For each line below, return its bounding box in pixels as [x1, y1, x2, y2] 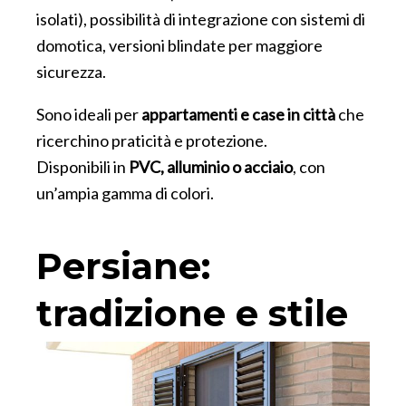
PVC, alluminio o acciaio [129, 157, 293, 177]
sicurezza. [36, 62, 106, 82]
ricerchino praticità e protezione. [36, 130, 267, 150]
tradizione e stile [36, 291, 348, 335]
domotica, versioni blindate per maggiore [36, 35, 323, 55]
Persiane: [36, 244, 210, 288]
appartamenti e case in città [141, 104, 335, 124]
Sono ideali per [36, 104, 141, 124]
